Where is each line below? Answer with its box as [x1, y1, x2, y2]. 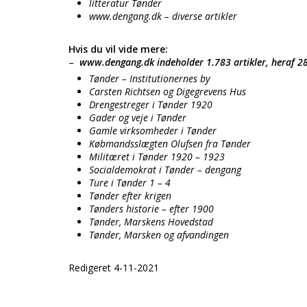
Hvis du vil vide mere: [69, 42, 168, 56]
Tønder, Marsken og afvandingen [89, 228, 229, 241]
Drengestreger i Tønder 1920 [89, 98, 212, 111]
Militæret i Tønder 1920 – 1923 [89, 150, 225, 163]
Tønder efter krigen [89, 189, 171, 202]
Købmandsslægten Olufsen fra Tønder [89, 137, 251, 150]
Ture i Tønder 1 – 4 [89, 176, 171, 189]
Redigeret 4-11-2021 [69, 261, 159, 274]
